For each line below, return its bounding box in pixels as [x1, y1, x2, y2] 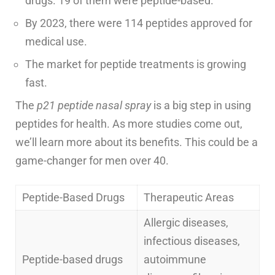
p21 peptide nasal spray [37, 99, 151, 112]
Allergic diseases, [144, 216, 228, 230]
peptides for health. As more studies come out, [15, 117, 242, 131]
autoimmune [144, 253, 206, 266]
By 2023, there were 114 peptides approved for [25, 17, 252, 30]
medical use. [25, 35, 87, 48]
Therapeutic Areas [144, 191, 234, 204]
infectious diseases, [144, 234, 240, 248]
